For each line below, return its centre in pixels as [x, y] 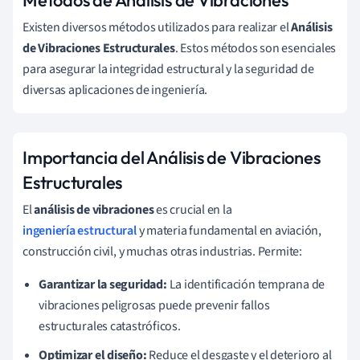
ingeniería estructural [80, 231]
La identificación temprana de [246, 285]
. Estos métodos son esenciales [256, 49]
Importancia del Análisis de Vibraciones [172, 158]
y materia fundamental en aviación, [229, 231]
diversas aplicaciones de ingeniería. [115, 90]
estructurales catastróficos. [110, 327]
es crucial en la [193, 210]
